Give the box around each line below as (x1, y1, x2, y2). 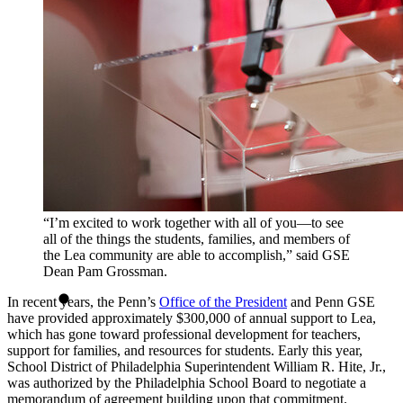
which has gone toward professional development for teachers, (7, 327, 361, 343)
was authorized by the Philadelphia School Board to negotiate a (7, 375, 366, 391)
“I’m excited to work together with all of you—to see (43, 215, 344, 231)
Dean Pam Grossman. (43, 264, 167, 280)
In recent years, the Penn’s (7, 294, 159, 310)
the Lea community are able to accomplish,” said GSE (43, 247, 350, 264)
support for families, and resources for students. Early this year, (7, 343, 363, 359)
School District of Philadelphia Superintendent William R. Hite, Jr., (7, 359, 386, 375)
